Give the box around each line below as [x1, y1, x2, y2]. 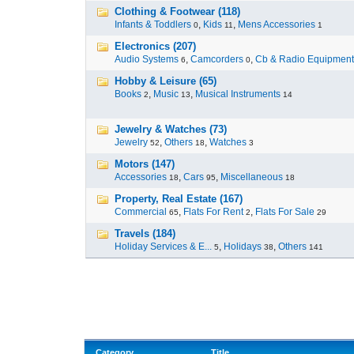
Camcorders [190, 54, 243, 65]
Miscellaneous [220, 171, 283, 183]
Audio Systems [115, 54, 179, 65]
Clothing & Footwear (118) [115, 6, 240, 17]
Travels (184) [115, 228, 175, 239]
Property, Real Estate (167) [115, 193, 243, 205]
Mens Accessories [238, 19, 315, 30]
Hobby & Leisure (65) [115, 75, 217, 87]
